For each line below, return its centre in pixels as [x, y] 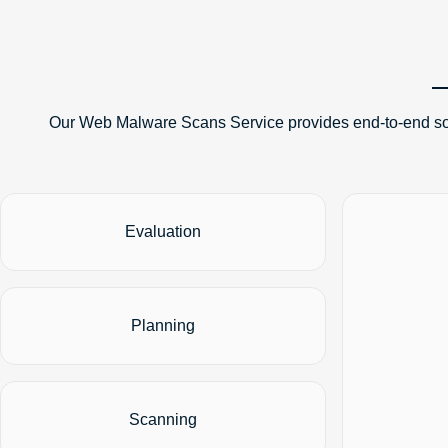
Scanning [163, 419]
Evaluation [163, 231]
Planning [163, 325]
